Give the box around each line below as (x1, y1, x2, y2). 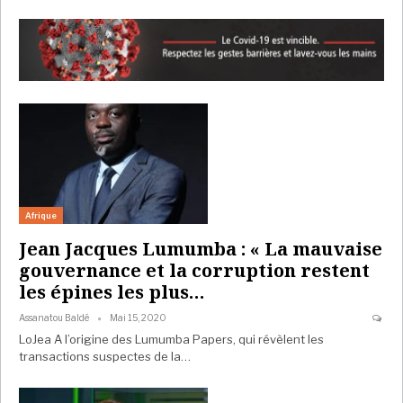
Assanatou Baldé (19, 312, 91, 324)
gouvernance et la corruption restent (19, 258, 370, 283)
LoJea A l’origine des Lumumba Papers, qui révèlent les (19, 332, 324, 347)
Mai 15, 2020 (110, 312, 166, 324)
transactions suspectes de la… (19, 349, 191, 364)
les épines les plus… (19, 280, 205, 305)
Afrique (25, 210, 57, 221)
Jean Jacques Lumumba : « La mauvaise (19, 237, 382, 262)
